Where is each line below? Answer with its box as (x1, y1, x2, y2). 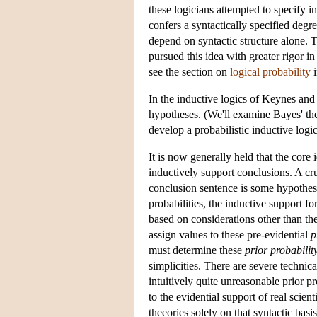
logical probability (230, 65, 311, 78)
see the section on (149, 65, 230, 78)
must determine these (149, 243, 245, 256)
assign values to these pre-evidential (149, 228, 311, 241)
